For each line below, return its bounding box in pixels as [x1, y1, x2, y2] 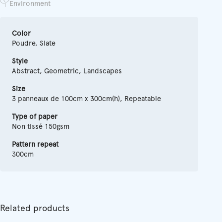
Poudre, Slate [12, 40, 55, 48]
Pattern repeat [12, 141, 58, 149]
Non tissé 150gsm [12, 123, 69, 131]
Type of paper [12, 113, 57, 121]
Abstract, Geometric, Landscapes [12, 67, 122, 75]
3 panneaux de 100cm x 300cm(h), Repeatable [12, 95, 161, 103]
